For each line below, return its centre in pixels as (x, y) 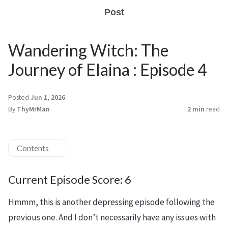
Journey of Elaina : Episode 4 (108, 69)
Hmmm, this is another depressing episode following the (111, 202)
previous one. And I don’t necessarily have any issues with (112, 217)
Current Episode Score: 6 (70, 180)
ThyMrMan (33, 109)
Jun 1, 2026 (48, 97)
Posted (19, 97)
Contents (33, 148)
